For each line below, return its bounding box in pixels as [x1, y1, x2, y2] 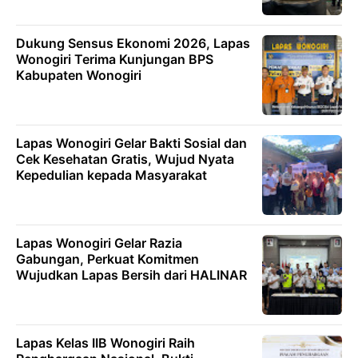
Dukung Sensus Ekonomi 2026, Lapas [16, 35, 250, 51]
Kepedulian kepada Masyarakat [16, 167, 207, 183]
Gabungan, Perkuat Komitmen [16, 251, 199, 267]
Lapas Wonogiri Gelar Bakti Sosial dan [16, 135, 247, 151]
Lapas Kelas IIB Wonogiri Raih [16, 335, 195, 351]
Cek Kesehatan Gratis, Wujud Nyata [16, 151, 234, 167]
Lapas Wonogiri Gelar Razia [16, 235, 182, 251]
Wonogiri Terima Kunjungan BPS [16, 51, 213, 67]
